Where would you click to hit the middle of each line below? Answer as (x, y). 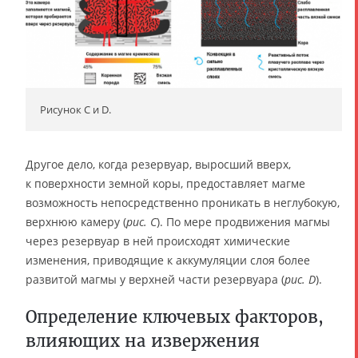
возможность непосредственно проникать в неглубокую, (183, 202)
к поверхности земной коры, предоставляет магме (165, 183)
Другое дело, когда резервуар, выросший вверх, (158, 164)
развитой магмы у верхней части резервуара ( (155, 279)
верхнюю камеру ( (76, 221)
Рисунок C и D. (76, 109)
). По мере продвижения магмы (243, 221)
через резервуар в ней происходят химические (158, 241)
